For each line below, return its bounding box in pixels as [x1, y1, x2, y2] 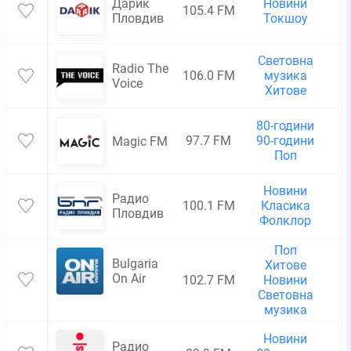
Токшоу [262, 11, 308, 26]
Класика [260, 198, 310, 213]
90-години [256, 133, 314, 148]
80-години [256, 118, 314, 133]
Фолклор [259, 213, 311, 228]
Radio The [112, 61, 168, 76]
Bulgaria [112, 256, 158, 271]
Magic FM [112, 133, 168, 149]
